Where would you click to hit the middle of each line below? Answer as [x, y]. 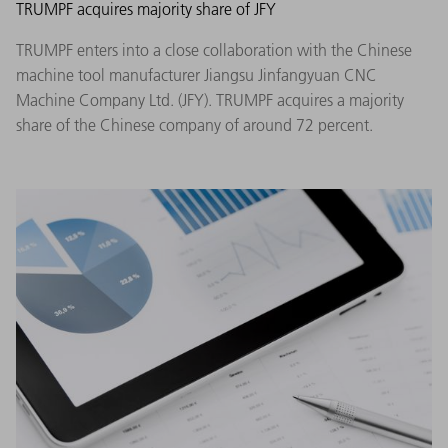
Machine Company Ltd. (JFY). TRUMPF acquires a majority [210, 99]
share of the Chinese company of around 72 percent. [194, 124]
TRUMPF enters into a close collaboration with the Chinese [214, 49]
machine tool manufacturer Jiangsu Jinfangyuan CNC [196, 74]
